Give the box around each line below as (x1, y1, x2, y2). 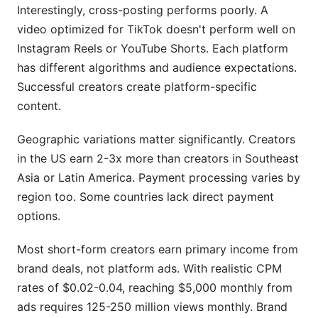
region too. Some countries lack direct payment (17, 190, 274, 204)
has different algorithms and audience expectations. (17, 60, 297, 75)
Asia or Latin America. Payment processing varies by (17, 170, 300, 185)
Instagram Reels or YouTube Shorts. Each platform (17, 41, 288, 55)
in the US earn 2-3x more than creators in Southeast (17, 151, 299, 165)
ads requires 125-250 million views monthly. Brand (17, 300, 287, 314)
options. (17, 209, 60, 223)
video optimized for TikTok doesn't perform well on (17, 22, 295, 36)
